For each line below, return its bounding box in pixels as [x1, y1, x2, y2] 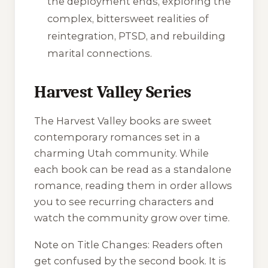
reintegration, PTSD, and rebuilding [47, 30, 226, 42]
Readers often [150, 238, 223, 251]
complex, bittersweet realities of [47, 13, 209, 25]
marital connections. [47, 47, 153, 60]
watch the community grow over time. [34, 212, 230, 224]
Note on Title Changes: [34, 238, 150, 251]
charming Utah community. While [34, 147, 209, 160]
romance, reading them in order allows [34, 179, 232, 192]
